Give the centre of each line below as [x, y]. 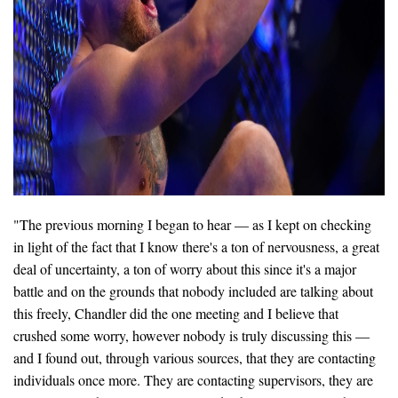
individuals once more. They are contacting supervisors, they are [193, 379]
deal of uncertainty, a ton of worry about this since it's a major [185, 268]
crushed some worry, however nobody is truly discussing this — [191, 335]
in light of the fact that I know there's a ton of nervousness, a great [196, 246]
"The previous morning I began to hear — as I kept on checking [192, 224]
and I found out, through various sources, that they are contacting [195, 357]
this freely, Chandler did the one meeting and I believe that [176, 313]
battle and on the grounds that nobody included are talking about [193, 291]
